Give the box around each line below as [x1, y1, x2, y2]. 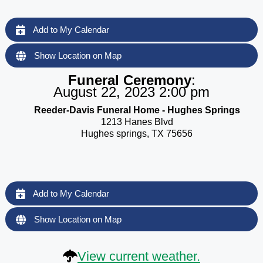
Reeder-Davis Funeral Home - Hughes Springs [33, 104, 240, 115]
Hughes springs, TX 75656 [81, 128, 193, 139]
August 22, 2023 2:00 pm [53, 83, 210, 100]
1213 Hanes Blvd [100, 116, 173, 127]
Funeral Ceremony [68, 72, 191, 88]
